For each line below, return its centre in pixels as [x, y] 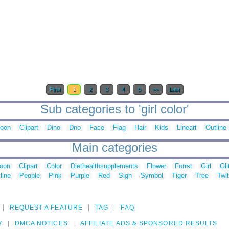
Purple [80, 176]
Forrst [184, 166]
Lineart [187, 128]
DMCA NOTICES [41, 224]
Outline [216, 128]
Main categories [114, 148]
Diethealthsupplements [104, 166]
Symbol [152, 176]
